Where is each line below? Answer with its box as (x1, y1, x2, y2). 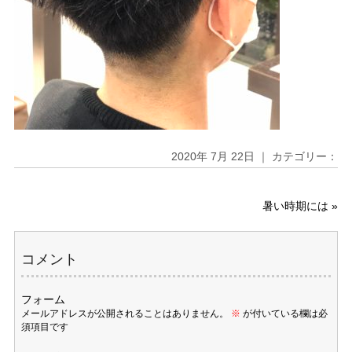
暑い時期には (262, 200, 329, 212)
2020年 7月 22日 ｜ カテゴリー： (171, 150, 339, 163)
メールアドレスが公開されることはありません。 (21, 308, 229, 319)
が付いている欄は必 (240, 308, 328, 319)
